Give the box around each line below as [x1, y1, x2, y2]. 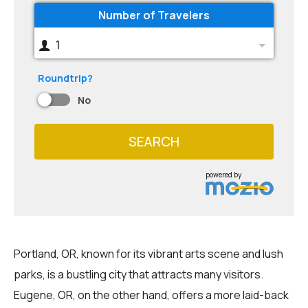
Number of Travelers [98, 8, 210, 23]
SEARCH [129, 132, 179, 151]
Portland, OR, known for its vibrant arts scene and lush [14, 245, 283, 261]
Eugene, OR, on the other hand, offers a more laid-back [14, 287, 289, 302]
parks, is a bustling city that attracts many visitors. [14, 266, 263, 282]
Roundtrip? [38, 71, 93, 85]
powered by [206, 169, 242, 179]
